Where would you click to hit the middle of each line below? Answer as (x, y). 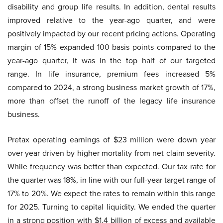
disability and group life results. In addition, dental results (111, 7)
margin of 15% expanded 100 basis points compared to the (111, 47)
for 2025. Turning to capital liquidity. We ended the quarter (111, 207)
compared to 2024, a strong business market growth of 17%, (111, 87)
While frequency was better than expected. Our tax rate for (111, 167)
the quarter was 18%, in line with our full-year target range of (111, 180)
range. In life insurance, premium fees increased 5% (111, 74)
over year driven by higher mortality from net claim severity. (111, 153)
